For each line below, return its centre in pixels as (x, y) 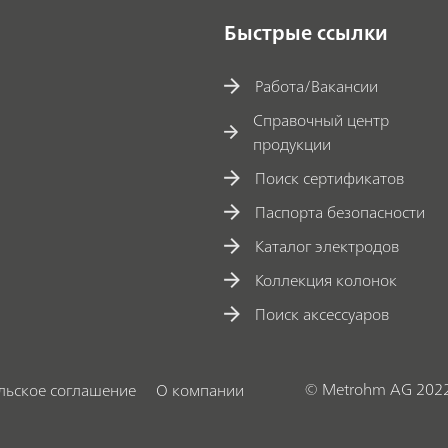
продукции (292, 143)
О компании (200, 389)
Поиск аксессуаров (322, 313)
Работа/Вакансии (317, 85)
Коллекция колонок (326, 279)
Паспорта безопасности (340, 211)
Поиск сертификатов (330, 177)
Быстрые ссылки (306, 33)
